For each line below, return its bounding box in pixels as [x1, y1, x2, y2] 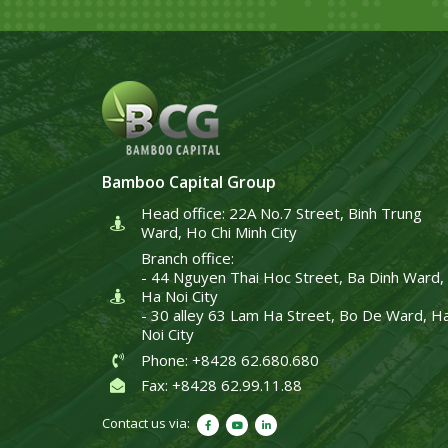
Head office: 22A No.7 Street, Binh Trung [141, 203, 422, 223]
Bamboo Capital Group [102, 171, 276, 193]
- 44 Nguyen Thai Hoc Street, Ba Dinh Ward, [141, 267, 444, 287]
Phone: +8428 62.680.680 [141, 350, 319, 370]
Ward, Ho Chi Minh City [141, 222, 297, 242]
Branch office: [141, 248, 234, 268]
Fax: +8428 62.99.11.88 [141, 375, 302, 395]
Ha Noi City [141, 286, 218, 306]
